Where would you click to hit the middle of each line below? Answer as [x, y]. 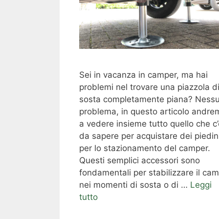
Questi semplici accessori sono [140, 160]
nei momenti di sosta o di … [135, 185]
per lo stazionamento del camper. [145, 148]
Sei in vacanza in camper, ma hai [143, 75]
